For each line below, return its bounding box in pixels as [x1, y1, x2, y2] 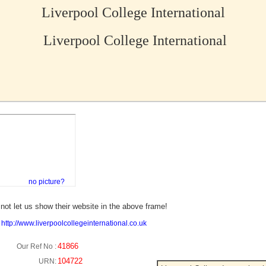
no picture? [28, 178, 65, 186]
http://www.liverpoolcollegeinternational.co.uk [1, 219, 147, 228]
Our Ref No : [17, 242, 56, 251]
